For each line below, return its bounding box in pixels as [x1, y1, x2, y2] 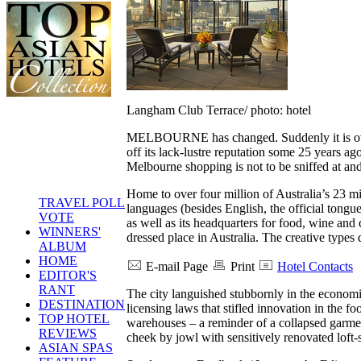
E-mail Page [146, 259, 208, 273]
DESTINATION [39, 297, 125, 311]
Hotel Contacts [277, 259, 353, 273]
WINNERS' [39, 225, 101, 239]
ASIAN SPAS [39, 341, 113, 355]
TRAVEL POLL [39, 196, 125, 210]
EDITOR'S [39, 268, 97, 282]
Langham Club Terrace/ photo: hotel [127, 102, 311, 117]
